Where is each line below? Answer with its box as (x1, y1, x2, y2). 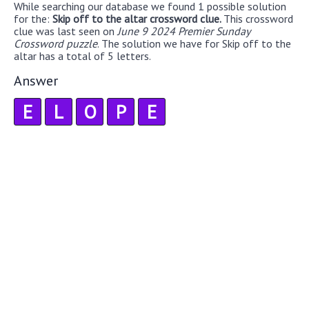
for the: (14, 11, 52, 26)
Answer (14, 71, 58, 90)
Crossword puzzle (14, 36, 97, 50)
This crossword (223, 11, 293, 26)
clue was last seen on (14, 23, 117, 38)
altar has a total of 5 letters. (14, 48, 151, 63)
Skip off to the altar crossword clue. (52, 11, 223, 26)
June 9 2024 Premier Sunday (117, 23, 250, 38)
